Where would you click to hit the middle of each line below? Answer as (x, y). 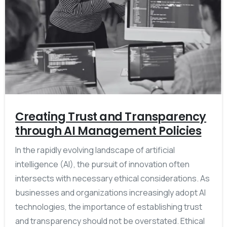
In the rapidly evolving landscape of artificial (95, 150)
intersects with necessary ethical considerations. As (112, 178)
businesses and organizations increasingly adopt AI (110, 192)
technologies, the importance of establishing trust (109, 206)
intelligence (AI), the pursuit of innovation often (102, 164)
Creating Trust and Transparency (111, 116)
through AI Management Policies (108, 130)
